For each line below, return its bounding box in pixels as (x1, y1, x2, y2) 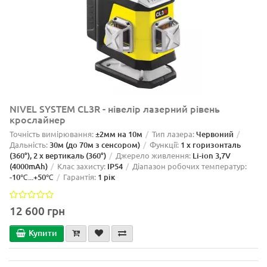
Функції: (150, 139, 179, 150)
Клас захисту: (57, 160, 105, 171)
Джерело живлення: (116, 150, 191, 160)
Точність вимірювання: (10, 128, 94, 139)
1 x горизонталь (181, 139, 241, 150)
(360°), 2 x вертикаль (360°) (10, 150, 106, 161)
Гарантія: (63, 171, 96, 182)
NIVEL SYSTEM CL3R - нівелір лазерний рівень (10, 101, 220, 115)
